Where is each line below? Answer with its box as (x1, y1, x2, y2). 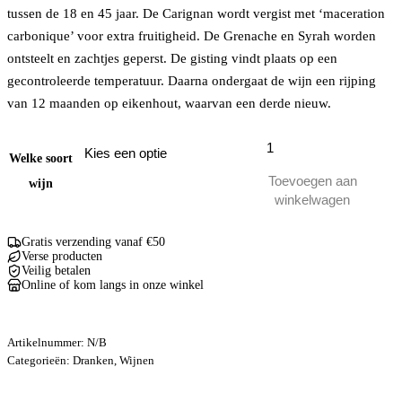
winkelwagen (275, 191, 351, 207)
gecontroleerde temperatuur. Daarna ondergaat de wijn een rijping (7, 73, 376, 88)
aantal (229, 196, 263, 212)
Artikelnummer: (7, 335, 87, 349)
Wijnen (119, 353, 154, 367)
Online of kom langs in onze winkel (22, 277, 204, 292)
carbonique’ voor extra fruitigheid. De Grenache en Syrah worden (7, 28, 376, 43)
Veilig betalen (22, 263, 91, 277)
